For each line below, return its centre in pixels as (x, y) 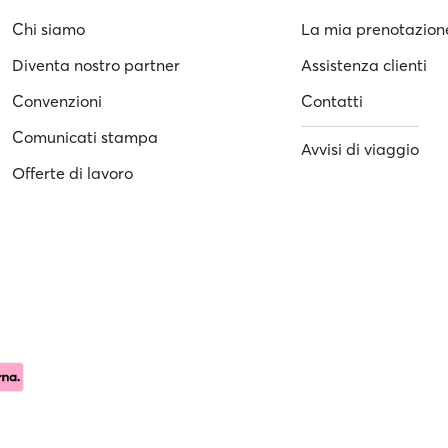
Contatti (331, 100)
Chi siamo (49, 28)
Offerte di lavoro (73, 172)
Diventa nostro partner (96, 64)
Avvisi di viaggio (359, 148)
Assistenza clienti (363, 64)
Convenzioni (57, 100)
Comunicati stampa (85, 136)
